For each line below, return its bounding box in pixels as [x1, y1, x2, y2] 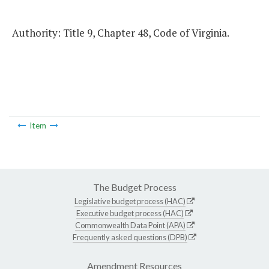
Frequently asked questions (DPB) [73, 232, 187, 242]
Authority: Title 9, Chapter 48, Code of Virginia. [12, 26, 229, 40]
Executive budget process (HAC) [76, 208, 184, 218]
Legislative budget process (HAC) [74, 196, 186, 206]
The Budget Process [92, 181, 177, 193]
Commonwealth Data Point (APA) [74, 220, 186, 230]
